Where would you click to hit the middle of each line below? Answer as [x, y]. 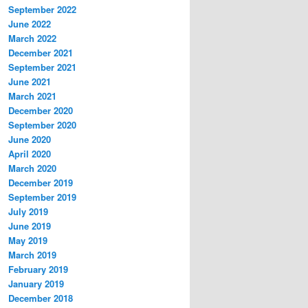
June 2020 [30, 139]
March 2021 [32, 96]
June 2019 [30, 225]
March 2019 [32, 254]
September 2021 [42, 67]
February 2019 [38, 269]
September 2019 [42, 197]
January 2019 [36, 283]
